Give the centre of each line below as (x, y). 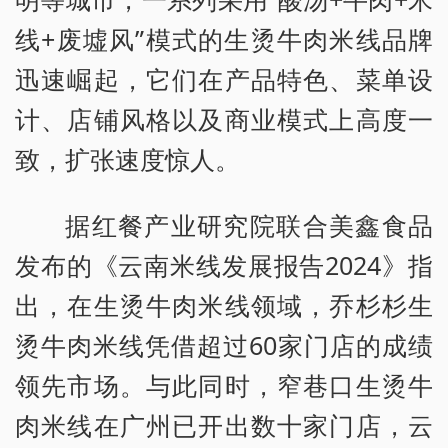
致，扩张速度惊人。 (127, 159)
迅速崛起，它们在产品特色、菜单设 (224, 79)
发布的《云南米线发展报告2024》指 (224, 265)
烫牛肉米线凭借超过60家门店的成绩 (224, 345)
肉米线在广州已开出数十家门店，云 (224, 425)
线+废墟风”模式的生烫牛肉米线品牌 (224, 39)
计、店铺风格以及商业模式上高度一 (224, 119)
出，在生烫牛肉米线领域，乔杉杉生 (224, 305)
